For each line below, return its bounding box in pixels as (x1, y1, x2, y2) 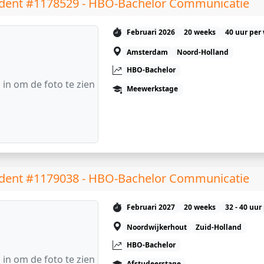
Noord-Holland (177, 47, 229, 58)
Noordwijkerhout (126, 222, 187, 233)
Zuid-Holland (196, 222, 242, 233)
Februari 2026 (126, 27, 175, 38)
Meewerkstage (126, 84, 178, 94)
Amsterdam (126, 47, 168, 58)
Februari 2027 (126, 202, 175, 213)
